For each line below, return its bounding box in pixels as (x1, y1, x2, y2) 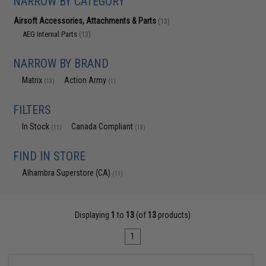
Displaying (75, 210, 112, 220)
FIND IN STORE (13, 149, 86, 163)
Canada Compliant (71, 122, 135, 131)
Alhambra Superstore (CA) (22, 168, 113, 178)
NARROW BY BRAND (13, 56, 109, 71)
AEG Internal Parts (23, 30, 80, 39)
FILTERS (13, 103, 52, 117)
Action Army (64, 75, 109, 85)
